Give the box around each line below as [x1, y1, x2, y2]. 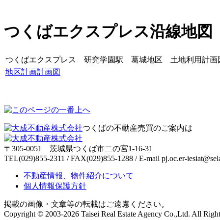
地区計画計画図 [5, 67, 60, 76]
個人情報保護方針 [24, 181, 86, 190]
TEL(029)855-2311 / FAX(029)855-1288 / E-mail [4, 154, 162, 163]
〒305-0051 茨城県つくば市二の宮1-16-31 [4, 144, 153, 153]
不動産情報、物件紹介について [24, 171, 134, 180]
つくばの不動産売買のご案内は [82, 123, 192, 132]
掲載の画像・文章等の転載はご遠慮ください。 [4, 199, 169, 208]
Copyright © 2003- [4, 209, 63, 218]
